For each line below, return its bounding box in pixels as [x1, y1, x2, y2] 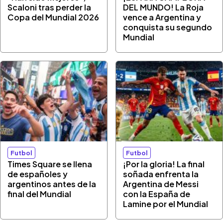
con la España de [123, 188, 191, 199]
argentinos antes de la [7, 178, 97, 189]
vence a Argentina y [123, 12, 202, 22]
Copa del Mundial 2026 [7, 12, 100, 22]
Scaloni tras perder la [7, 2, 92, 12]
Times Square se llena [7, 158, 93, 169]
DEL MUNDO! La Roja [123, 2, 204, 12]
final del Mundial [7, 188, 72, 199]
